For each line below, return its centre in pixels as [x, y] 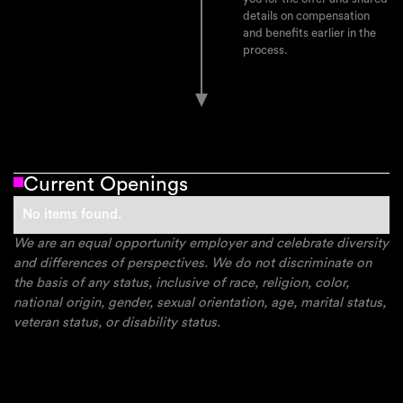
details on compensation [306, 17]
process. [265, 51]
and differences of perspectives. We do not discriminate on [192, 263]
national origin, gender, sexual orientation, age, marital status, [199, 302]
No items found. [72, 214]
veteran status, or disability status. [116, 322]
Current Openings [106, 184]
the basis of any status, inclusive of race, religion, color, [181, 282]
